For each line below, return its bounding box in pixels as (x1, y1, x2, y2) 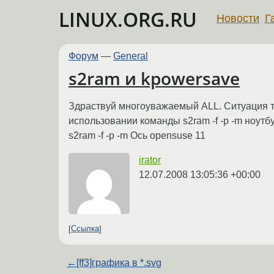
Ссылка (71, 224, 99, 234)
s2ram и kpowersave (68, 67, 240, 91)
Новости (217, 12, 259, 24)
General (113, 51, 148, 61)
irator (139, 154, 161, 165)
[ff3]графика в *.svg (76, 257, 162, 268)
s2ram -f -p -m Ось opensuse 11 (68, 130, 206, 141)
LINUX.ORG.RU (59, 6, 197, 32)
